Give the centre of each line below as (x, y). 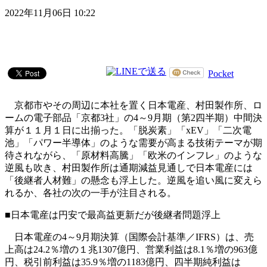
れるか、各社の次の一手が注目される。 (91, 193)
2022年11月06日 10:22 (50, 13)
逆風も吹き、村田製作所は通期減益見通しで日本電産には (129, 168)
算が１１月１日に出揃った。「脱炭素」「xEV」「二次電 (128, 131)
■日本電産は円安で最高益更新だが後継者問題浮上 (113, 215)
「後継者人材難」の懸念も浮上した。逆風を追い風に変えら (133, 181)
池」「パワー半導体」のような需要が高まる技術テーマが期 (133, 143)
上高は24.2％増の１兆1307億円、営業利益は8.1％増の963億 (131, 250)
